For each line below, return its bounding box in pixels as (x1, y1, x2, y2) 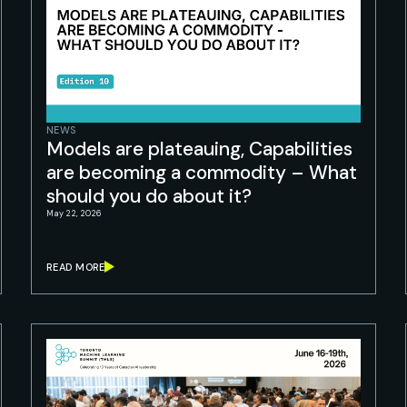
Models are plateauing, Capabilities (46, 136, 352, 162)
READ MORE (46, 260, 105, 273)
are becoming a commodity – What (46, 160, 357, 185)
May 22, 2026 (46, 208, 101, 219)
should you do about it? (46, 184, 252, 209)
